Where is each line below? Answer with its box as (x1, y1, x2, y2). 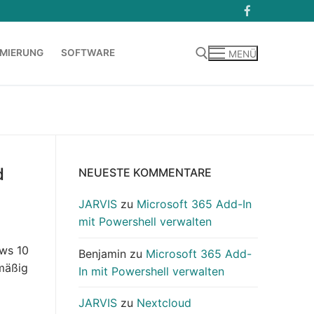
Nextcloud (137, 295, 191, 310)
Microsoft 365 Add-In (137, 197, 252, 212)
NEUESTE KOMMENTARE (78, 165, 212, 180)
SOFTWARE (61, 47, 115, 59)
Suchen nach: (36, 104, 64, 119)
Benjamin (78, 246, 126, 261)
